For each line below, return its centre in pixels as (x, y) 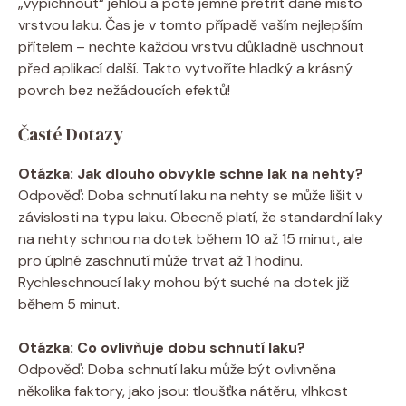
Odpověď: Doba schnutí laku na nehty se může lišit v (190, 195)
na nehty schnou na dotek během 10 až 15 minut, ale (190, 238)
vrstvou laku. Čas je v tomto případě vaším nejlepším (190, 24)
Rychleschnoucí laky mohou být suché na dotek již (184, 282)
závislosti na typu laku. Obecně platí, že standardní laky (200, 217)
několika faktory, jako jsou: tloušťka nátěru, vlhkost (183, 391)
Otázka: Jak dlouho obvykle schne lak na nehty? (191, 173)
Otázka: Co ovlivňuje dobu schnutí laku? (162, 347)
